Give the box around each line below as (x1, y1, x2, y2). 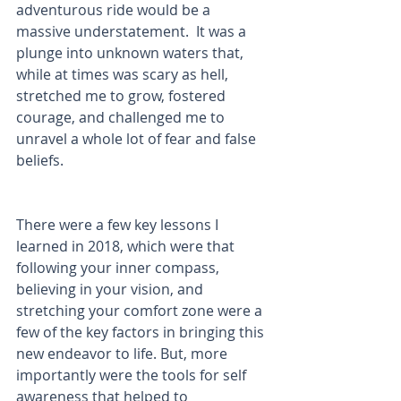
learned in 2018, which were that (16, 236, 238, 256)
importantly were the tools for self (16, 365, 250, 385)
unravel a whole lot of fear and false (16, 129, 260, 149)
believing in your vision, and (16, 279, 207, 299)
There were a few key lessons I (16, 215, 222, 235)
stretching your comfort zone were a (16, 301, 266, 320)
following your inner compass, (16, 258, 223, 277)
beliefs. (16, 150, 64, 170)
